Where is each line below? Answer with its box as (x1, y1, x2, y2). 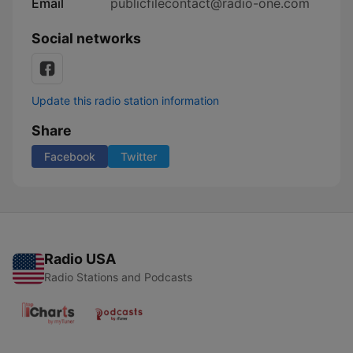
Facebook (44, 150, 95, 163)
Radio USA (44, 251, 116, 267)
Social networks (32, 30, 141, 46)
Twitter (121, 150, 157, 163)
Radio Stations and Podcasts (44, 270, 192, 284)
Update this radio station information (32, 94, 219, 107)
